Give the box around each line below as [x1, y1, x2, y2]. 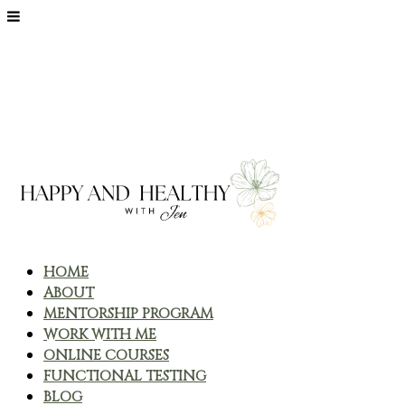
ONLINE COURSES [43, 345, 169, 365]
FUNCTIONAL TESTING [43, 366, 206, 386]
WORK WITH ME [43, 325, 156, 344]
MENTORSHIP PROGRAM [43, 304, 213, 324]
